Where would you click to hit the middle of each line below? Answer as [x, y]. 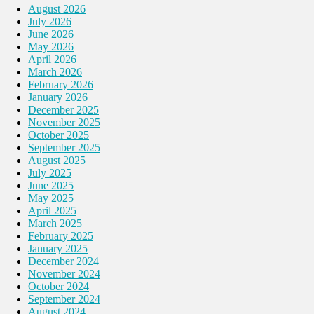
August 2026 [57, 8]
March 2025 [55, 223]
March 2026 [55, 71]
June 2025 [51, 185]
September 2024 [64, 299]
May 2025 [51, 198]
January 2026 [58, 97]
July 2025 [50, 172]
